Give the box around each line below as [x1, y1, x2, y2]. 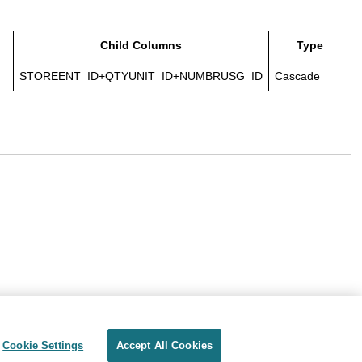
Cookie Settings [2, 339, 84, 351]
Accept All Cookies [116, 339, 213, 351]
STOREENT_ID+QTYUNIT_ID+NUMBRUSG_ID [19, 69, 263, 82]
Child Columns [100, 38, 182, 52]
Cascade [275, 69, 320, 82]
